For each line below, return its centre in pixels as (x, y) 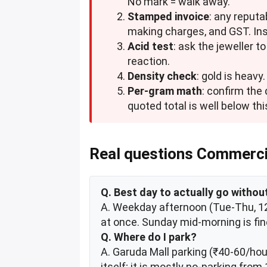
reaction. (149, 61)
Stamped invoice (169, 17)
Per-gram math (165, 91)
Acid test (151, 46)
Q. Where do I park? (149, 237)
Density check (162, 76)
